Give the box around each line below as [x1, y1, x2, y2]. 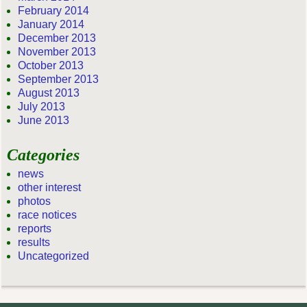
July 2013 [18, 101, 66, 113]
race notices [18, 208, 77, 221]
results [18, 236, 51, 248]
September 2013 [18, 73, 99, 86]
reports [18, 222, 52, 234]
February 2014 [18, 5, 90, 17]
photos [18, 195, 51, 207]
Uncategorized [18, 249, 90, 262]
